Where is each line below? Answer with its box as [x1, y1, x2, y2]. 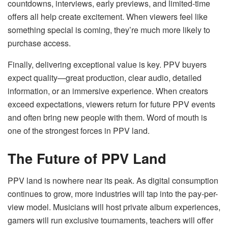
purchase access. [8, 37, 71, 49]
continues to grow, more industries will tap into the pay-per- [8, 188, 218, 200]
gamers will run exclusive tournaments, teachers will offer [8, 214, 213, 226]
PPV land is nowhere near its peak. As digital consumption [8, 175, 218, 187]
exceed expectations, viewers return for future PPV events [8, 98, 215, 110]
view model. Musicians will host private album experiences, [8, 201, 220, 213]
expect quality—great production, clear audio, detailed [8, 72, 202, 84]
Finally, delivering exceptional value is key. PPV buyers [8, 59, 207, 71]
